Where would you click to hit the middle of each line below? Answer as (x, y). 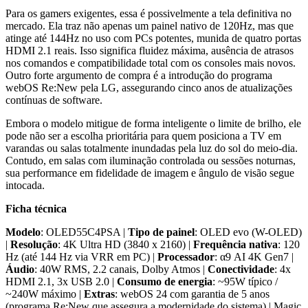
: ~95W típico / (245, 281)
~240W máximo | (45, 294)
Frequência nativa (235, 244)
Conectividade (241, 269)
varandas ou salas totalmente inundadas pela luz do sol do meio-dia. (152, 148)
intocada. (25, 185)
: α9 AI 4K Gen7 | (254, 256)
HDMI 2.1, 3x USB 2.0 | (61, 281)
